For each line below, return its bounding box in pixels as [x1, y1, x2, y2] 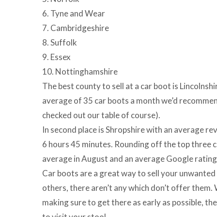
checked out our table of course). [42, 110, 160, 120]
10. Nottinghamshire [42, 66, 118, 77]
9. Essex [42, 52, 71, 62]
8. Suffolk [42, 37, 77, 47]
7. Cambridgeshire [42, 23, 109, 33]
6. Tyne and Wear [42, 8, 105, 18]
